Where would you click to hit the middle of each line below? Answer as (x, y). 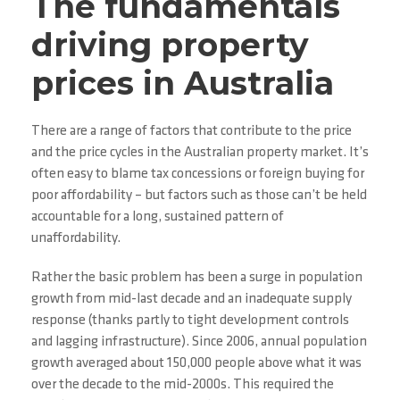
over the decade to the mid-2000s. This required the (183, 385)
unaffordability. (76, 238)
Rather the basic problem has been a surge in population (197, 278)
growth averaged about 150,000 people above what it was (196, 363)
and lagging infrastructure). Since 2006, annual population (199, 342)
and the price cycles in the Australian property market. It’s (200, 153)
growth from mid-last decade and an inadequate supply (192, 299)
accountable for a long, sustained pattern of (158, 217)
